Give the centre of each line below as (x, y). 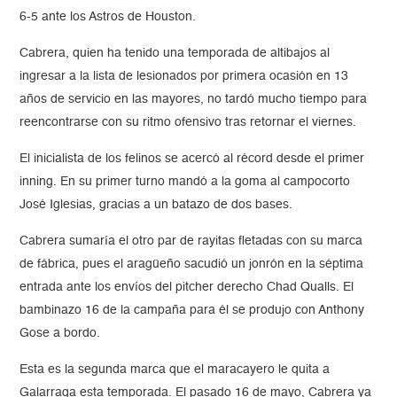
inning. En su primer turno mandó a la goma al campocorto (185, 182)
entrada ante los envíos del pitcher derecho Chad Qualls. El (187, 288)
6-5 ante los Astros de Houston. (108, 17)
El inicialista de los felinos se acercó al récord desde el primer (192, 159)
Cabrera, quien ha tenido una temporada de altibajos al (175, 54)
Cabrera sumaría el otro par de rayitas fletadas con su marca (191, 241)
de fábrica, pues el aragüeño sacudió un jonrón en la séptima (192, 265)
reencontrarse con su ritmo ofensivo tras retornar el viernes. (188, 123)
